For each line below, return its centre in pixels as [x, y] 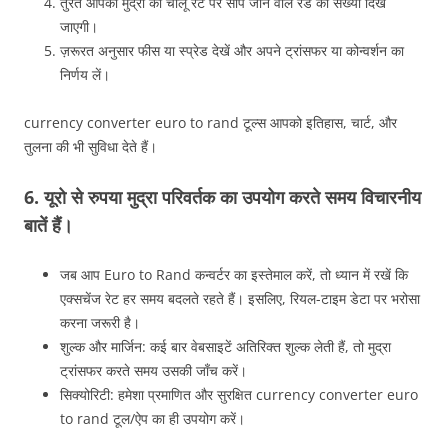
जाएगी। [79, 27]
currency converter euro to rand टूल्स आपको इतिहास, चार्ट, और [210, 123]
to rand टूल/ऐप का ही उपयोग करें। [152, 419]
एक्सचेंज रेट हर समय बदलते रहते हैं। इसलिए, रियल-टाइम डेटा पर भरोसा [240, 299]
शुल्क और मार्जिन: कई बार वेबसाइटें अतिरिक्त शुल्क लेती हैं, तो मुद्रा [225, 347]
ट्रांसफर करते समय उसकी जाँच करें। [153, 371]
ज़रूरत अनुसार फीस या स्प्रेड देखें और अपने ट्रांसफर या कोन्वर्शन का [232, 51]
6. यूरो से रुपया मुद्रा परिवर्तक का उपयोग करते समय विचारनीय [222, 197]
